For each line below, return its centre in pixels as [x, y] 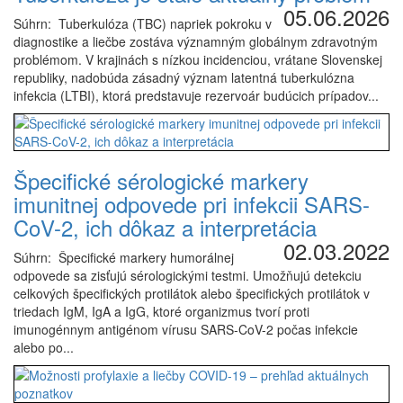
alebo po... [44, 347]
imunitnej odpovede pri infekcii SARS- [192, 204]
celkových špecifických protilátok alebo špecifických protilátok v [192, 293]
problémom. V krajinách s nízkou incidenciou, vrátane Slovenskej [198, 59]
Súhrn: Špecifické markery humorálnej [124, 257]
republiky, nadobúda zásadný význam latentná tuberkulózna [184, 77]
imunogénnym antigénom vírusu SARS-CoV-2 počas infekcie [186, 329]
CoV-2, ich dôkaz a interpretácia [165, 227]
